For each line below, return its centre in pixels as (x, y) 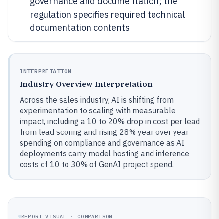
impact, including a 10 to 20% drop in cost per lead (110, 121)
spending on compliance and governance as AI (102, 143)
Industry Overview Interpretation (86, 84)
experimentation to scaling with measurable (98, 110)
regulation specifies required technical (107, 14)
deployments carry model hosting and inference (104, 153)
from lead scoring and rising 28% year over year (104, 132)
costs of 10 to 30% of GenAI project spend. (97, 164)
